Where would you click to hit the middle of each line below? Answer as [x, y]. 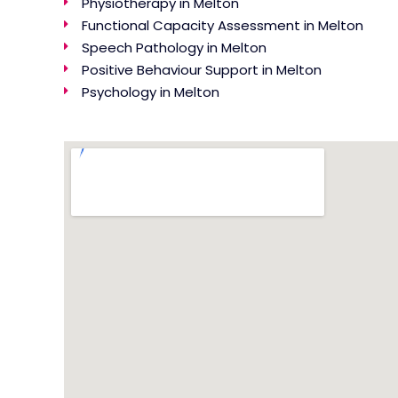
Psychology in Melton [151, 92]
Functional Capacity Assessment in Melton [223, 25]
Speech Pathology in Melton [174, 47]
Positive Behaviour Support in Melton [202, 69]
